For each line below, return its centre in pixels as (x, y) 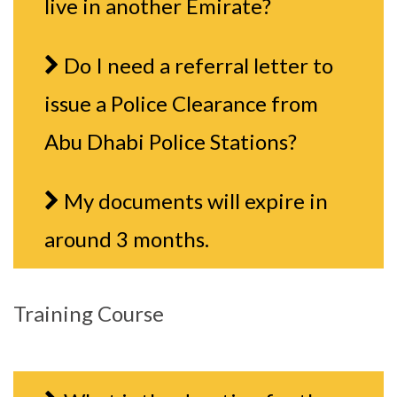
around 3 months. (127, 238)
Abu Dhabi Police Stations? (171, 141)
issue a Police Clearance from (181, 103)
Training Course (89, 313)
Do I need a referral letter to (198, 65)
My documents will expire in (196, 200)
